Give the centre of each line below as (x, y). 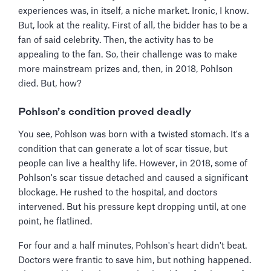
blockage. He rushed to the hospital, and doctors (118, 192)
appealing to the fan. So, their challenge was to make (128, 54)
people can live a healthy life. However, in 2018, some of (133, 163)
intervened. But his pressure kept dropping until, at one (132, 207)
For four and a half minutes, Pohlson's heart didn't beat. (132, 246)
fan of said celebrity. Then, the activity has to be (116, 40)
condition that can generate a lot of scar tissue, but (123, 149)
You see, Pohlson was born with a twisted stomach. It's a (134, 134)
